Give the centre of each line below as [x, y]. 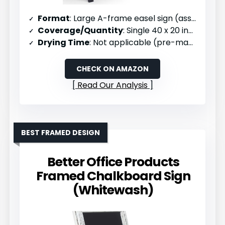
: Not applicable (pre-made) [139, 42]
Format [54, 18]
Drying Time [64, 42]
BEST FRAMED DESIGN [61, 132]
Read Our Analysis [112, 85]
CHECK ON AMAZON [113, 69]
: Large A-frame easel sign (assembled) [131, 18]
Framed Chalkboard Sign [113, 176]
